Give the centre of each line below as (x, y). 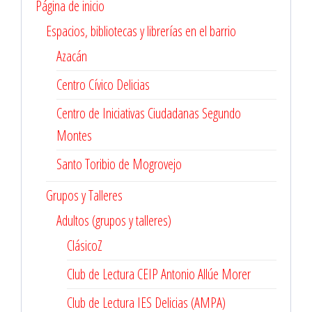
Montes (74, 135)
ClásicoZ (85, 245)
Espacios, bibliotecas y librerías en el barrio (141, 31)
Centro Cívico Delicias (103, 85)
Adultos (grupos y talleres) (114, 220)
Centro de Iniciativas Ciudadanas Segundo (149, 113)
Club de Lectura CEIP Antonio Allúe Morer (159, 274)
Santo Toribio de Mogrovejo (119, 164)
